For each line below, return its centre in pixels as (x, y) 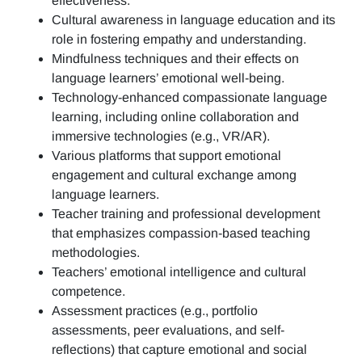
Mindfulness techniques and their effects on (175, 59)
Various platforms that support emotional (166, 156)
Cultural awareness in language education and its (194, 20)
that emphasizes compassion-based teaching (181, 233)
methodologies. (101, 253)
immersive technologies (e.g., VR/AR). (166, 136)
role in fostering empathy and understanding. (184, 39)
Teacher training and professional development (186, 214)
